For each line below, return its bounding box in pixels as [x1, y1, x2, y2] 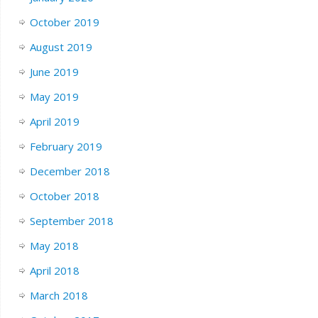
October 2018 [29, 188, 99, 203]
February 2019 [29, 138, 102, 153]
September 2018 [29, 213, 114, 228]
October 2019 [29, 14, 99, 29]
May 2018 [29, 238, 79, 253]
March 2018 [29, 287, 88, 302]
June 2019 [29, 64, 79, 79]
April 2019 [29, 114, 79, 128]
